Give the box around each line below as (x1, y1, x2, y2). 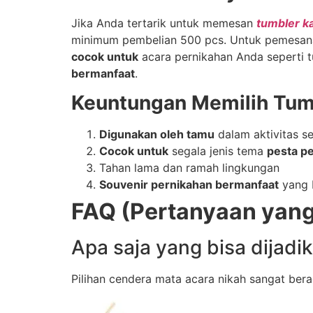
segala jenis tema (168, 144, 267, 159)
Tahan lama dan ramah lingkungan (99, 161, 279, 175)
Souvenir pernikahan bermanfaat (99, 177, 279, 192)
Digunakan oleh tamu (99, 127, 214, 142)
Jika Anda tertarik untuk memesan (71, 15, 256, 30)
